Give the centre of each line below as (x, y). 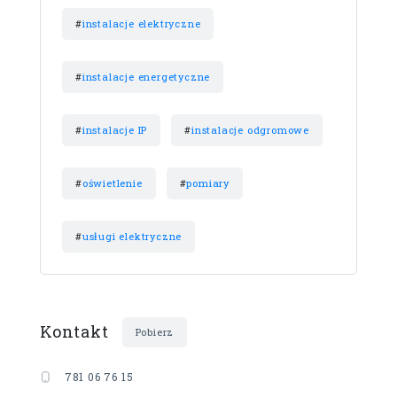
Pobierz (155, 331)
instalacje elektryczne (141, 23)
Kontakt (74, 332)
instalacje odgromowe (251, 129)
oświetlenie (112, 183)
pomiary (208, 183)
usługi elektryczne (132, 236)
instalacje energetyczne (146, 76)
